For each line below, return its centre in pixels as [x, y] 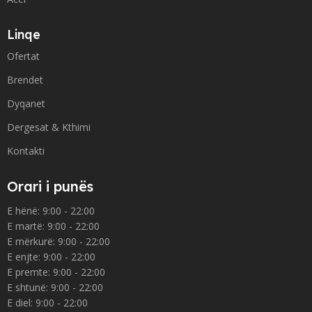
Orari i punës [50, 186]
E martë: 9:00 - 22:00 [53, 226]
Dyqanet [26, 103]
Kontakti [26, 150]
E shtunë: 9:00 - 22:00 [56, 287]
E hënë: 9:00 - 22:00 [52, 210]
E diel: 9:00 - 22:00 [47, 302]
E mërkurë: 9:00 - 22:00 [60, 241]
